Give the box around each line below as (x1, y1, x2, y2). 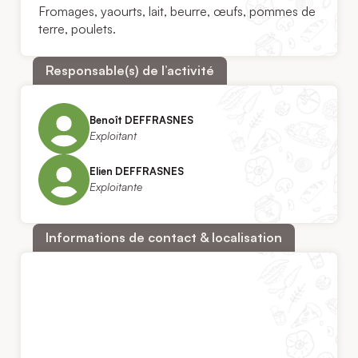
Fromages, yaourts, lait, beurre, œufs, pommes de (38, 3, 316, 20)
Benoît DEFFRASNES (89, 113, 194, 126)
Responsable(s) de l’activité (46, 62, 214, 78)
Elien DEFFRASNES (89, 164, 185, 177)
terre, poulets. (38, 21, 117, 38)
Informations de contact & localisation (46, 229, 282, 246)
